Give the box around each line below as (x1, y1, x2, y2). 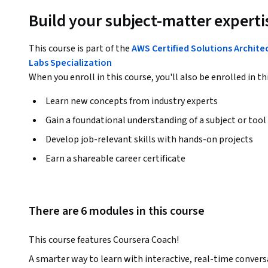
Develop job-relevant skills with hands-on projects (45, 133, 253, 147)
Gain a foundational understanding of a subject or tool (45, 114, 266, 127)
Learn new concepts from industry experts (45, 95, 218, 108)
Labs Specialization (29, 56, 112, 70)
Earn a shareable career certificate (45, 152, 185, 166)
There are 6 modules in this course (29, 203, 205, 220)
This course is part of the (29, 42, 132, 56)
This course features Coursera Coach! (29, 233, 179, 247)
